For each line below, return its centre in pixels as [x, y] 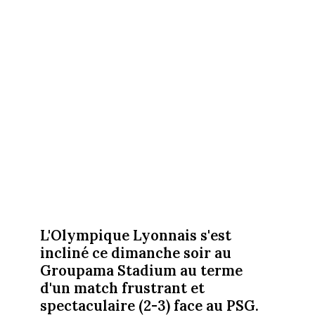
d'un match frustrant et [122, 288]
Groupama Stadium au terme [141, 270]
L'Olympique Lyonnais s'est [135, 235]
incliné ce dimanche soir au [135, 252]
